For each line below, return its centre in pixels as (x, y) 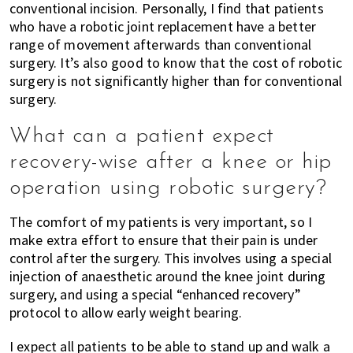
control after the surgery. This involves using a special (171, 258)
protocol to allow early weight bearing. (126, 312)
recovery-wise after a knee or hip (171, 162)
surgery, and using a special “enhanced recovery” (155, 294)
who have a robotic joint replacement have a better (163, 26)
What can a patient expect (142, 136)
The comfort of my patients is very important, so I (161, 221)
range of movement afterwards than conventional (161, 44)
